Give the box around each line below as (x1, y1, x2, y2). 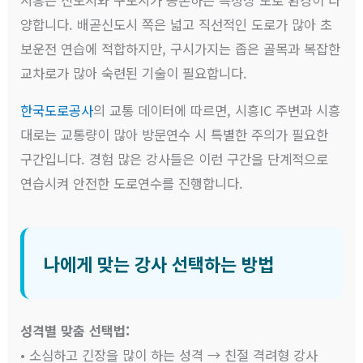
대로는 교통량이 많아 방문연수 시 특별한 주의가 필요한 (20, 124, 329, 144)
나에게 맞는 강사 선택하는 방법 (44, 250, 275, 276)
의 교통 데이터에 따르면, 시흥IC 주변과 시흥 (93, 100, 341, 120)
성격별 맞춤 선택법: (20, 320, 130, 340)
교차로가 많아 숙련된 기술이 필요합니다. (20, 62, 248, 83)
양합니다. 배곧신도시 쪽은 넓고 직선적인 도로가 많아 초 (20, 14, 333, 34)
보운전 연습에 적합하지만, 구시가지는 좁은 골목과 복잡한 (20, 38, 341, 58)
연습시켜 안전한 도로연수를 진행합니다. (20, 173, 244, 193)
